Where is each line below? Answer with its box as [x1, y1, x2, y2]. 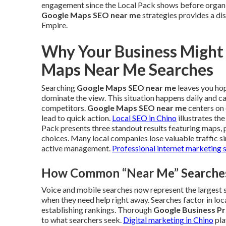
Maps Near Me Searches [41, 60, 213, 79]
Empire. [41, 20, 68, 30]
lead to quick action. [41, 113, 112, 123]
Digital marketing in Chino [123, 215, 213, 224]
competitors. [41, 103, 87, 112]
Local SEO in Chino [112, 113, 177, 123]
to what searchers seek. [41, 215, 123, 224]
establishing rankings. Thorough [41, 205, 153, 214]
